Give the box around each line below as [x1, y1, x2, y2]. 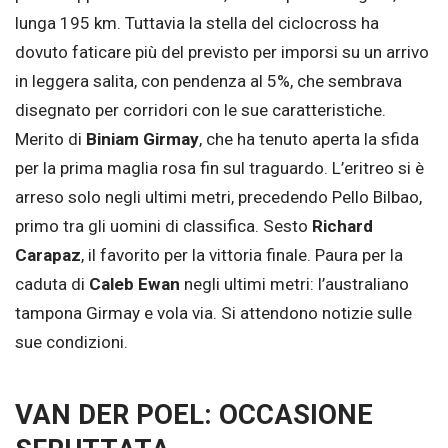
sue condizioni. [15, 331, 128, 352]
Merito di [15, 128, 86, 149]
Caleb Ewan [89, 273, 180, 294]
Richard [312, 215, 373, 236]
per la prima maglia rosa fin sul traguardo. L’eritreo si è [15, 157, 424, 178]
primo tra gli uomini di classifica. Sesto [15, 215, 312, 236]
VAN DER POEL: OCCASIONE [15, 398, 373, 431]
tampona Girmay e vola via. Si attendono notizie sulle [15, 302, 412, 323]
